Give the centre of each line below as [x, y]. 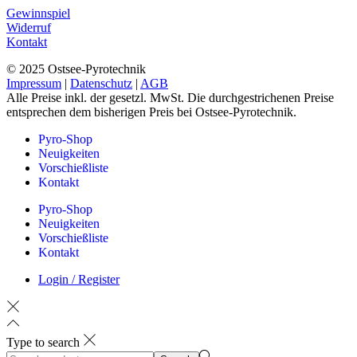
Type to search [43, 342]
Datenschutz [101, 83]
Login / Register [79, 279]
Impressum [34, 83]
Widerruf [29, 27]
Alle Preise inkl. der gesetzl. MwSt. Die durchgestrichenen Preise [170, 97]
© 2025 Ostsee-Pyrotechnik [76, 69]
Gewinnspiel [38, 13]
